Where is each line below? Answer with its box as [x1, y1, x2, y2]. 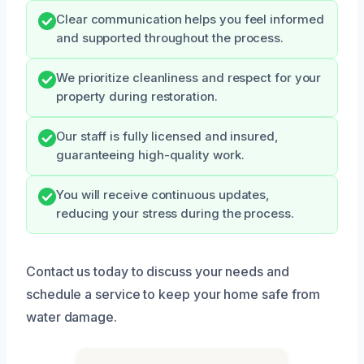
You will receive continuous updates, [56, 187, 271, 202]
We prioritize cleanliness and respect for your [56, 70, 322, 85]
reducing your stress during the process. [56, 206, 294, 221]
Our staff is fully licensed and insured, [56, 128, 279, 144]
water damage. [26, 308, 117, 325]
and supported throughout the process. [56, 30, 284, 45]
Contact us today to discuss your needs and [26, 262, 289, 279]
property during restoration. [56, 89, 218, 104]
